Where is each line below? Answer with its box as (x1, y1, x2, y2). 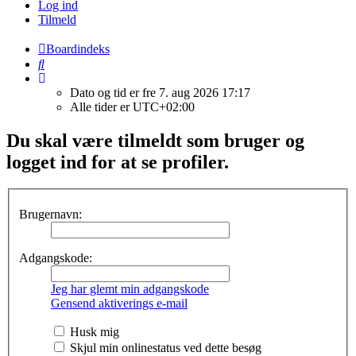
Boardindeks (46, 41, 110, 56)
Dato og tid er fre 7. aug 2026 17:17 (70, 85, 250, 99)
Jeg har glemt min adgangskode (51, 282, 209, 296)
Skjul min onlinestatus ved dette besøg (67, 341, 261, 354)
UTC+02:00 (133, 99, 195, 114)
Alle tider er (70, 99, 133, 114)
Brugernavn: (19, 207, 82, 221)
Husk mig (67, 325, 119, 339)
